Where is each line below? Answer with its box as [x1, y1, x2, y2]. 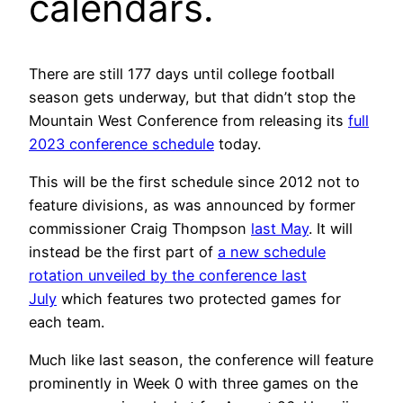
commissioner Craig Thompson [29, 219, 251, 237]
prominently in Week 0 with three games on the [29, 374, 358, 393]
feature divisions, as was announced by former [29, 195, 355, 214]
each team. [29, 312, 104, 331]
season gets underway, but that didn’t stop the [29, 87, 355, 106]
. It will [309, 219, 353, 237]
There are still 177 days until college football [29, 64, 335, 83]
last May [251, 219, 309, 237]
